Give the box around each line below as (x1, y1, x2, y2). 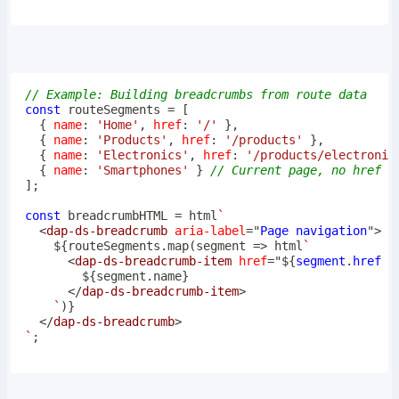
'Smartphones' (95, 163, 189, 178)
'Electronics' (95, 148, 189, 163)
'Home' (95, 118, 139, 133)
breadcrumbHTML (60, 208, 175, 224)
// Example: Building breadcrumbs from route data (24, 87, 367, 102)
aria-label (174, 224, 246, 239)
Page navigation (259, 224, 367, 239)
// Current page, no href (209, 163, 381, 178)
